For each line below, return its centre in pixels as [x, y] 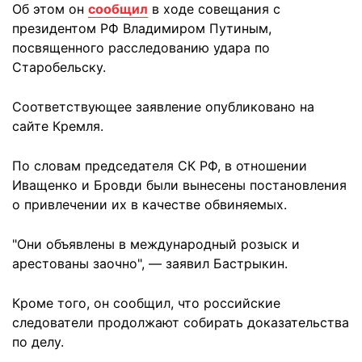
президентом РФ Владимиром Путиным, [142, 28]
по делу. [38, 342]
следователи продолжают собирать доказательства [181, 322]
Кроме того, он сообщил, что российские [146, 303]
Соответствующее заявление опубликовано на [163, 107]
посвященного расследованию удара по [141, 48]
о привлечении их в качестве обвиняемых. [149, 204]
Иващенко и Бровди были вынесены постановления [179, 185]
